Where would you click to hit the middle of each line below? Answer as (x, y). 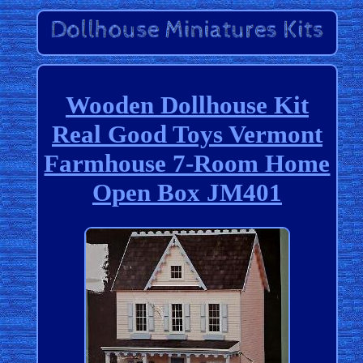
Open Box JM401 (187, 192)
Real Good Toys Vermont (187, 134)
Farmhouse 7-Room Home (187, 163)
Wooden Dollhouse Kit (187, 105)
